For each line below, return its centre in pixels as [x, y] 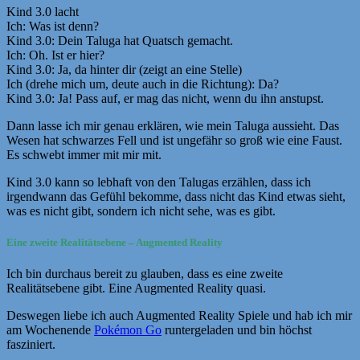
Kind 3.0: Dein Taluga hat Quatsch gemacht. [120, 40]
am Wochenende [50, 330]
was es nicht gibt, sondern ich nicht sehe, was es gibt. [141, 211]
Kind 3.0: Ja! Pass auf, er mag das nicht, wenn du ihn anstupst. [165, 98]
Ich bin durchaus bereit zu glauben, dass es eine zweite [145, 274]
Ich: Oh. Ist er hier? [55, 55]
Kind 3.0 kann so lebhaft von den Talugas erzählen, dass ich [159, 182]
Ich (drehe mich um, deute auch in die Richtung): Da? [143, 84]
